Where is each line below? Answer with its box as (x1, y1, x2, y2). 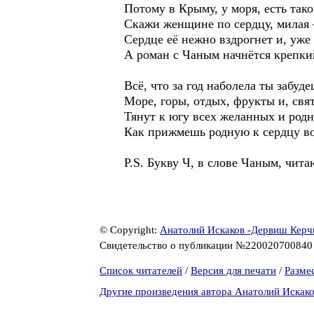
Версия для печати (191, 265, 276, 276)
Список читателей (100, 265, 182, 276)
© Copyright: (100, 224, 160, 235)
